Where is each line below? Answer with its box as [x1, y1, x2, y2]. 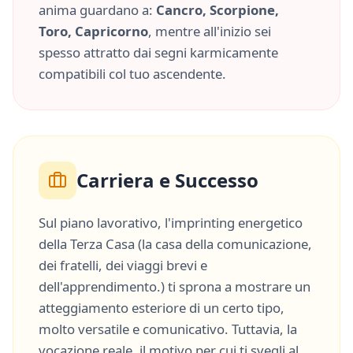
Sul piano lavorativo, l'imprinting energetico [39, 214, 303, 232]
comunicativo [143, 320, 225, 338]
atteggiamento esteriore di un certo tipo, [39, 299, 284, 317]
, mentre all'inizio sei [148, 22, 271, 40]
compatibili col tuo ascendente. [39, 65, 226, 83]
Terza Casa [70, 235, 135, 253]
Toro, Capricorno [39, 22, 148, 40]
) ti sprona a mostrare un [161, 277, 310, 295]
